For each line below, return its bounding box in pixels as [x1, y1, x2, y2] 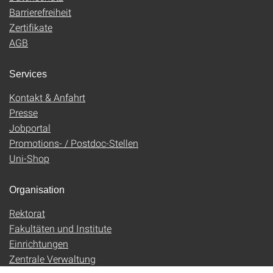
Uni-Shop [9, 152, 49, 165]
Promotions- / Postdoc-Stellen [9, 136, 138, 149]
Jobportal [9, 121, 51, 134]
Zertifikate [9, 21, 52, 34]
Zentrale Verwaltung [9, 252, 96, 265]
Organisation [9, 185, 65, 195]
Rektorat [9, 207, 45, 219]
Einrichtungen [9, 237, 68, 250]
